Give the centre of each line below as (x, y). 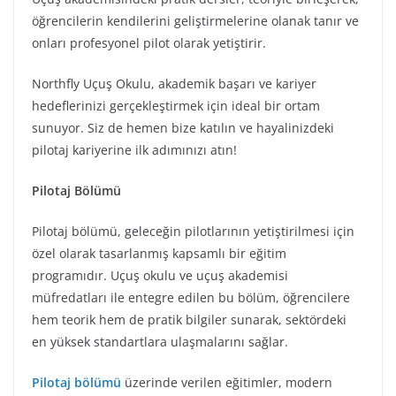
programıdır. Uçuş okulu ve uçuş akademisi (160, 275)
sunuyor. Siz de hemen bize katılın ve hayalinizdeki (183, 128)
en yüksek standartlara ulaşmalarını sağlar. (160, 342)
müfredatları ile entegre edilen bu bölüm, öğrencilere (191, 297)
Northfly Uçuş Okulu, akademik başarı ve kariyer (174, 84)
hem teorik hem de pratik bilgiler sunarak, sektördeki (189, 320)
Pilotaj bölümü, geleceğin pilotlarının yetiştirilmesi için (193, 231)
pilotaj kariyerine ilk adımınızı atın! (134, 150)
